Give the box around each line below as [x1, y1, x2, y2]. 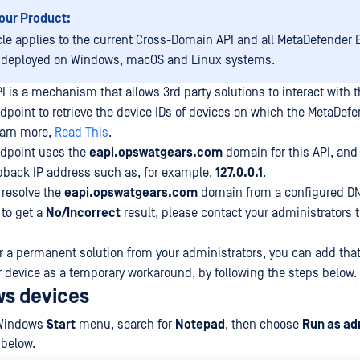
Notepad [175, 317, 225, 332]
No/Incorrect [46, 206, 121, 220]
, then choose [225, 317, 302, 332]
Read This [55, 125, 108, 140]
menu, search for [76, 317, 175, 332]
